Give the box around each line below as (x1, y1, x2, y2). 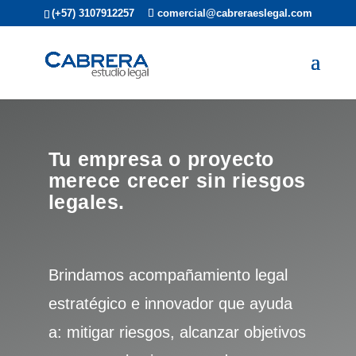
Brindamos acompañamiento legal (48, 266, 288, 284)
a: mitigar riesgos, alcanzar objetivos (48, 323, 306, 341)
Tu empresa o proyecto (48, 148, 274, 170)
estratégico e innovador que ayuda (48, 295, 292, 312)
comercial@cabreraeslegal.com (157, 6, 312, 19)
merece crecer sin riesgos (48, 169, 306, 192)
